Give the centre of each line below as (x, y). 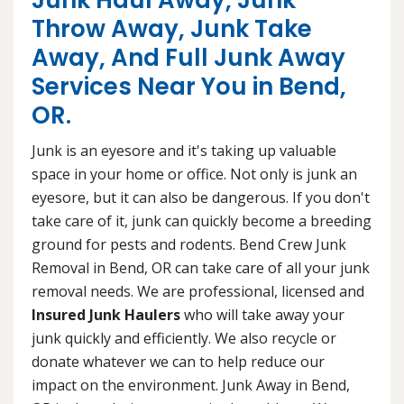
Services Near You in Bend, (189, 87)
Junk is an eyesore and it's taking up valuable (184, 151)
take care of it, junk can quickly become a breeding (202, 221)
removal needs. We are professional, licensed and (198, 291)
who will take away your (262, 315)
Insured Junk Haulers (106, 315)
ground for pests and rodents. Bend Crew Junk (189, 244)
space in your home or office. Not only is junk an (194, 174)
